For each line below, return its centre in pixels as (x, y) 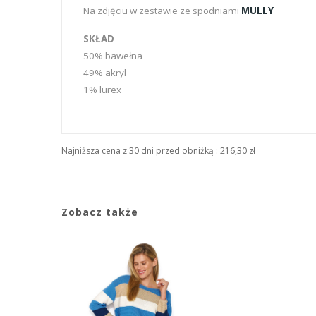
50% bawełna (113, 55)
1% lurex (102, 89)
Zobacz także (100, 212)
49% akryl (105, 72)
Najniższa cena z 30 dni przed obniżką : (140, 150)
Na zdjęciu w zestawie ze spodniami (162, 10)
